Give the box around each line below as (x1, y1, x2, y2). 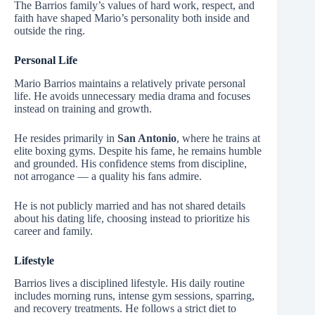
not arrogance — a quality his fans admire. (14, 169, 202, 182)
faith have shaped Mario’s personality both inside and (14, 11, 250, 24)
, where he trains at (176, 131, 260, 144)
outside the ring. (14, 24, 85, 37)
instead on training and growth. (14, 102, 152, 115)
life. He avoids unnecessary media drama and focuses (14, 89, 250, 102)
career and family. (14, 224, 93, 237)
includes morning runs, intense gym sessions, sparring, (14, 290, 255, 302)
